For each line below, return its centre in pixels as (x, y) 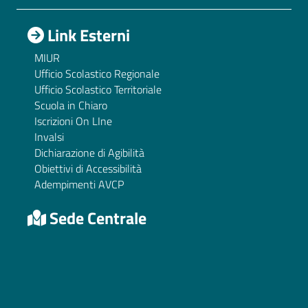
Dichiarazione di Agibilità (89, 153)
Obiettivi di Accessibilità (88, 169)
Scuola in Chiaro (71, 106)
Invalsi (49, 137)
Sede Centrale (96, 218)
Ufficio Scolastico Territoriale (98, 90)
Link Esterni (87, 35)
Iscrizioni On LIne (73, 121)
